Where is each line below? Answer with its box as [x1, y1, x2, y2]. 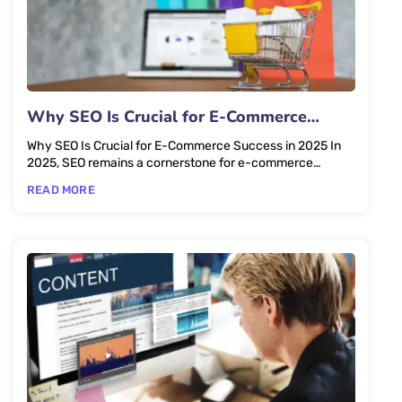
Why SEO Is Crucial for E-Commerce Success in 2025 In [27, 137, 330, 153]
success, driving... [27, 171, 129, 188]
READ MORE [27, 182, 95, 197]
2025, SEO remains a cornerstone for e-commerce [27, 154, 313, 170]
